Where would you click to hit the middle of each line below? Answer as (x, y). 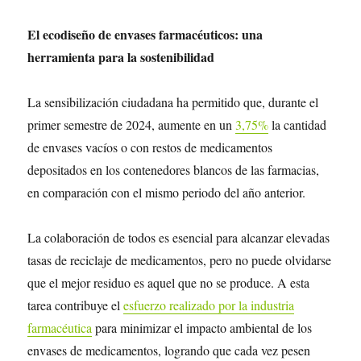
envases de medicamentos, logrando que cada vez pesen (169, 351)
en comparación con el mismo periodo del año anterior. (167, 193)
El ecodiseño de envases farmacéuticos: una (145, 35)
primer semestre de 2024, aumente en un (132, 125)
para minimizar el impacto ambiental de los (202, 328)
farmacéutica (60, 328)
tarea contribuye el (76, 305)
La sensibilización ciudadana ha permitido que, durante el (173, 102)
